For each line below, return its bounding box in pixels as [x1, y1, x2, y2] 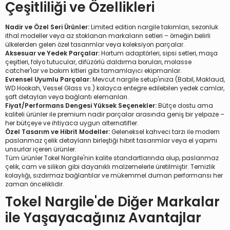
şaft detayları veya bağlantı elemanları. [5, 93, 129, 101]
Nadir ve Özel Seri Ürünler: [5, 23, 89, 31]
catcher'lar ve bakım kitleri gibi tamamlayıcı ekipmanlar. [5, 67, 182, 75]
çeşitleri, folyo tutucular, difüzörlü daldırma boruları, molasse [5, 58, 191, 66]
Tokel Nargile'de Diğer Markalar [5, 193, 220, 211]
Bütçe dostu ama [157, 102, 213, 110]
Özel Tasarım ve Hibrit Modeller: [5, 128, 110, 136]
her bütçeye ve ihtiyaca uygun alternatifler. [5, 119, 139, 127]
